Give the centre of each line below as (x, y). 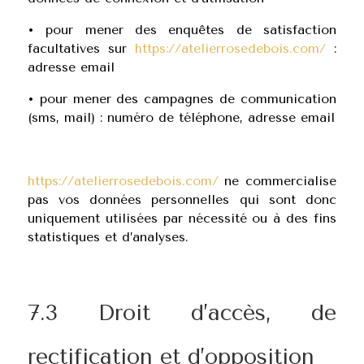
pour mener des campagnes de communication (188, 99)
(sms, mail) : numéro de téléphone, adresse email (181, 117)
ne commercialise (277, 181)
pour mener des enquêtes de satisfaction (191, 30)
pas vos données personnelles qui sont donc (182, 199)
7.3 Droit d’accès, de (182, 313)
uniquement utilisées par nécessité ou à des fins (182, 218)
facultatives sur (81, 48)
